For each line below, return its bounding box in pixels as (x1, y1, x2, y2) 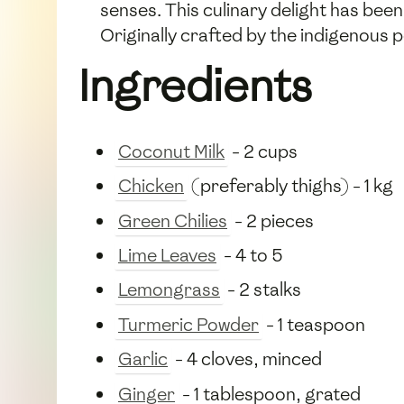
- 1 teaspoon (262, 312, 365, 336)
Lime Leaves (118, 243, 216, 268)
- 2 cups (228, 139, 298, 163)
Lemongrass (118, 278, 220, 302)
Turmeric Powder (118, 312, 259, 336)
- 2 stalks (224, 278, 301, 302)
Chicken (118, 174, 184, 198)
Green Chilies (118, 208, 227, 233)
